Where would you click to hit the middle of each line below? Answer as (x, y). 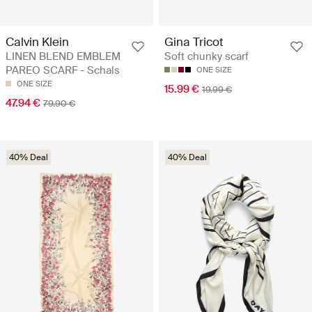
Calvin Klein (37, 42)
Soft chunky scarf (206, 57)
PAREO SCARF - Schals (63, 71)
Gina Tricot (194, 42)
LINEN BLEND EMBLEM (63, 57)
